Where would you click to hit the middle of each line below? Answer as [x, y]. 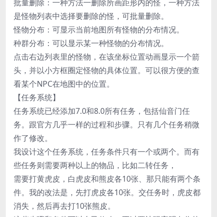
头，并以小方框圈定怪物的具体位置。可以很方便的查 [107, 70]
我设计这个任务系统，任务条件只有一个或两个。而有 [107, 152]
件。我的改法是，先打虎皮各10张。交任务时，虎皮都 [107, 192]
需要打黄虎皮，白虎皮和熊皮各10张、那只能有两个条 [107, 179]
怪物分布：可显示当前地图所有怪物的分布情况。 [99, 30]
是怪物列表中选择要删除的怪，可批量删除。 [91, 16]
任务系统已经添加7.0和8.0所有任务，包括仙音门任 [102, 111]
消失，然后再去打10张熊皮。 [64, 206]
